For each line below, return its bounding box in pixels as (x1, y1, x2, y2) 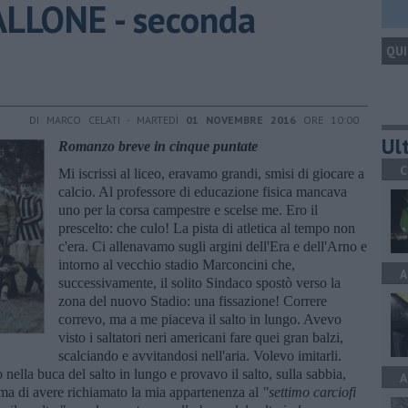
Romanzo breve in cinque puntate (58, 138, 258, 154)
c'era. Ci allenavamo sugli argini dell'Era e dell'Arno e (58, 238, 367, 254)
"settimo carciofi (262, 383, 356, 400)
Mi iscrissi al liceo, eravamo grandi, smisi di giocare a (58, 165, 364, 181)
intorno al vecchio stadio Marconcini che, (58, 256, 295, 272)
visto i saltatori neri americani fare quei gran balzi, (58, 329, 343, 345)
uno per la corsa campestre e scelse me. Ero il (58, 201, 318, 218)
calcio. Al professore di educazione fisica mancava (58, 183, 347, 199)
